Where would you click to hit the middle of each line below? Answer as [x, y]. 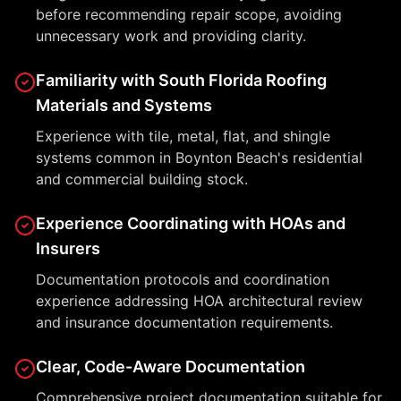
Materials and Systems [124, 105]
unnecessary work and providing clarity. [171, 36]
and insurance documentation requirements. [184, 322]
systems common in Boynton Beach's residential [199, 158]
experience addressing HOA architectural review [199, 301]
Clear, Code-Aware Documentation [171, 367]
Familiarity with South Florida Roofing [181, 80]
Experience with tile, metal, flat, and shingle [183, 136]
